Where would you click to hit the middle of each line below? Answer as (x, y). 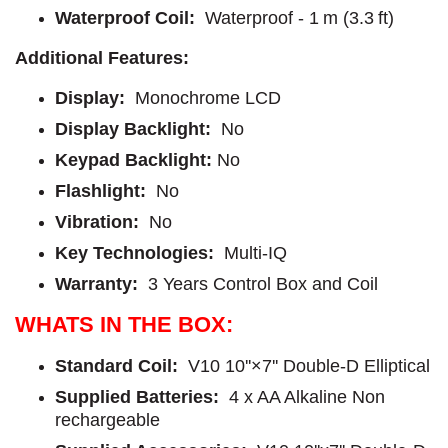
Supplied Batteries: (137, 396)
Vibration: (99, 221)
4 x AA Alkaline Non (302, 396)
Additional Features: (104, 57)
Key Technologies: (137, 252)
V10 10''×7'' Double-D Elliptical (304, 365)
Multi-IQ (253, 252)
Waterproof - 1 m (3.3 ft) (294, 17)
